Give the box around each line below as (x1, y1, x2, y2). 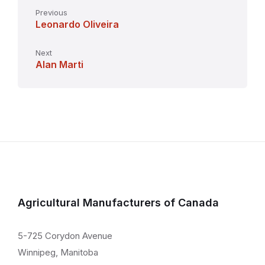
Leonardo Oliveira (35, 18, 119, 31)
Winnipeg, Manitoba (18, 247, 98, 258)
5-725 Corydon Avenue (18, 230, 112, 242)
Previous (35, 8, 67, 18)
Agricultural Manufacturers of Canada (18, 196, 219, 209)
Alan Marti (35, 59, 83, 71)
